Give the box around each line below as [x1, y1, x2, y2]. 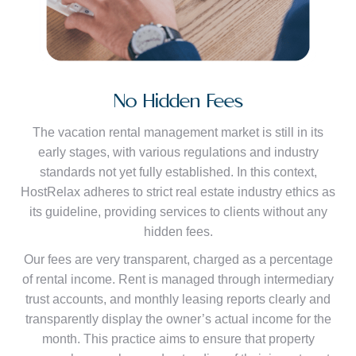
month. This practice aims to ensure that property [41, 331, 315, 346]
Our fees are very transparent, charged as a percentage [23, 252, 333, 266]
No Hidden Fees [114, 87, 242, 114]
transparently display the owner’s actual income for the [25, 311, 331, 326]
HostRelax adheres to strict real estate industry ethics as [21, 184, 335, 199]
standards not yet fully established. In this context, [39, 164, 317, 179]
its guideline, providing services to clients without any [29, 204, 327, 219]
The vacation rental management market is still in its [33, 125, 323, 139]
